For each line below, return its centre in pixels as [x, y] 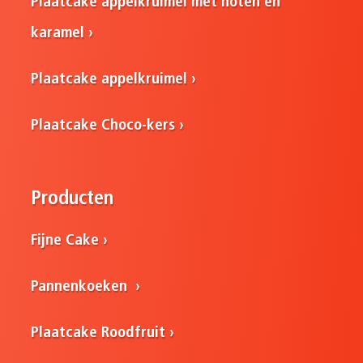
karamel [58, 33]
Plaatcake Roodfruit [98, 334]
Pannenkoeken [81, 288]
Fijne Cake [65, 241]
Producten [73, 200]
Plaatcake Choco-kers [103, 126]
